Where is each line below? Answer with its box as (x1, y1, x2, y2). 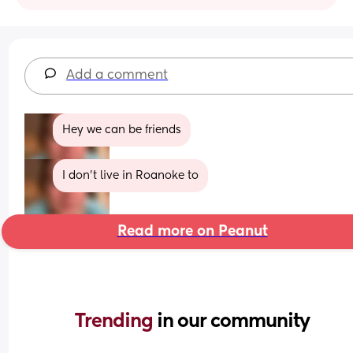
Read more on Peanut (117, 224, 268, 239)
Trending (75, 311, 157, 331)
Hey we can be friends (62, 124, 182, 136)
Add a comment (66, 69, 169, 82)
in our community (157, 311, 310, 331)
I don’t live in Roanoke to (62, 169, 199, 181)
